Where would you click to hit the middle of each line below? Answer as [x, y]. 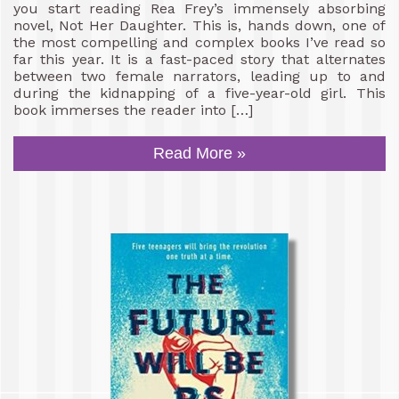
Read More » [199, 153]
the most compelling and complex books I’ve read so [199, 42]
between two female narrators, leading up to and [199, 76]
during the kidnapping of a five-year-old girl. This [199, 93]
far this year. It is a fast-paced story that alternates [199, 59]
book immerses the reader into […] [133, 110]
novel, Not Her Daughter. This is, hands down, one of [199, 25]
